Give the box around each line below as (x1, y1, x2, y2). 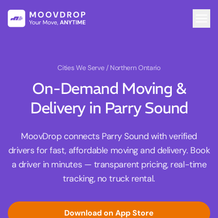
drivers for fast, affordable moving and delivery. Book (8, 145, 210, 157)
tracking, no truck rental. (63, 173, 155, 185)
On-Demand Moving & (32, 79, 186, 99)
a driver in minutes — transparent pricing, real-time (11, 159, 207, 171)
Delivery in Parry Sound (30, 98, 188, 118)
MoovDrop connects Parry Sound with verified (21, 130, 197, 143)
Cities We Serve (57, 63, 106, 73)
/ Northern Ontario (106, 63, 161, 73)
